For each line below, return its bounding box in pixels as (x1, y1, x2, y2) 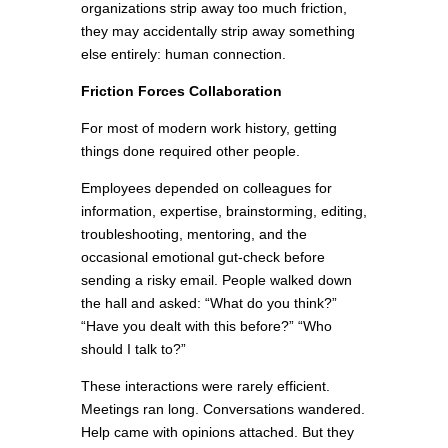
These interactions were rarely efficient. (80, 378, 330, 395)
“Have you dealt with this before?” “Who (80, 318, 332, 335)
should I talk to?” (80, 341, 186, 358)
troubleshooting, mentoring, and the (80, 226, 307, 243)
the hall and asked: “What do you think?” (80, 295, 337, 312)
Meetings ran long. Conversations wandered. (80, 401, 365, 418)
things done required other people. (80, 143, 300, 160)
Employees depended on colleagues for (80, 180, 332, 197)
